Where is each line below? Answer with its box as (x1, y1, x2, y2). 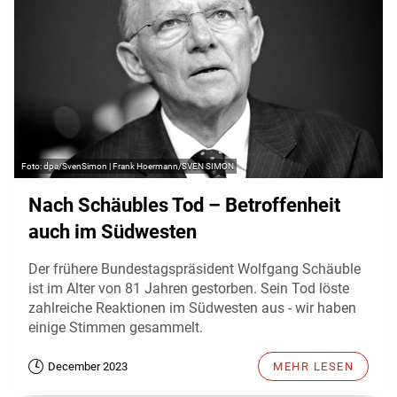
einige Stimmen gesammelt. (28, 319, 203, 336)
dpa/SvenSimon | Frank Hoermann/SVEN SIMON (43, 161, 234, 171)
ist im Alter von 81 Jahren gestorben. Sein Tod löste (28, 280, 349, 297)
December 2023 (48, 360, 128, 373)
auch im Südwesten (28, 221, 197, 243)
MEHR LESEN (273, 360, 354, 373)
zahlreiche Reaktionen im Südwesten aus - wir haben (28, 300, 356, 316)
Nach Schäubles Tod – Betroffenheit (28, 194, 340, 216)
